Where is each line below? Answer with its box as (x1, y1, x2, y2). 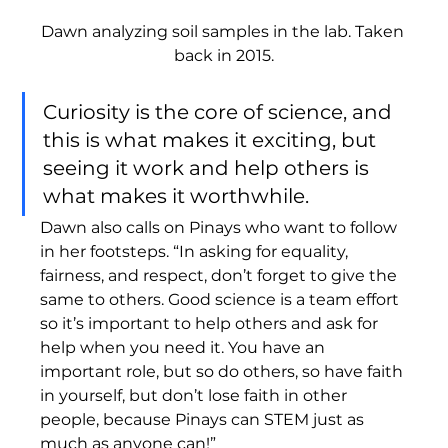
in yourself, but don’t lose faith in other (40, 385, 352, 405)
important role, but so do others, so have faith (40, 361, 408, 381)
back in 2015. (174, 45, 274, 65)
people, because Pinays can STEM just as (40, 409, 369, 429)
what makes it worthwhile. (43, 183, 315, 208)
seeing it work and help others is (43, 155, 375, 180)
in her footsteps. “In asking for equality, (40, 241, 353, 261)
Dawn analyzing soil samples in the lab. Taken (40, 21, 408, 41)
